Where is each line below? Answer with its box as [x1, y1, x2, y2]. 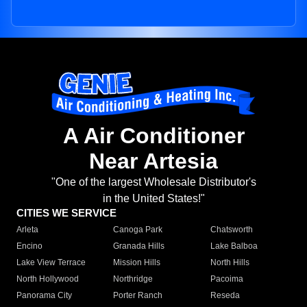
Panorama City [16, 291, 72, 301]
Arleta [16, 225, 38, 235]
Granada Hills [113, 241, 165, 251]
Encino [16, 241, 42, 251]
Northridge [113, 274, 153, 284]
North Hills [210, 258, 249, 268]
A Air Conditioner [62, 123, 245, 149]
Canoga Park [113, 225, 163, 235]
